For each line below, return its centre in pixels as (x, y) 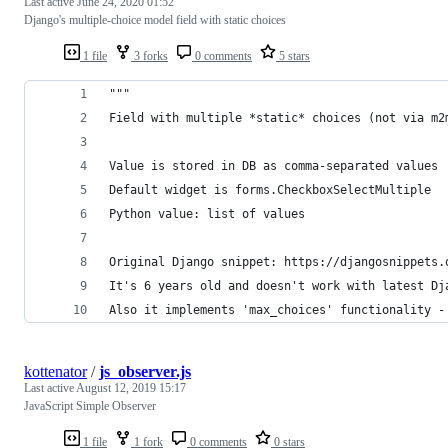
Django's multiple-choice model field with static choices (155, 19)
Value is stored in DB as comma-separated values (273, 165)
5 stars (293, 55)
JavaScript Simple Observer (90, 405)
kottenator (55, 371)
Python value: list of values (207, 213)
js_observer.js (145, 371)
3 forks (149, 55)
